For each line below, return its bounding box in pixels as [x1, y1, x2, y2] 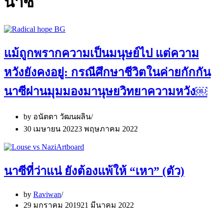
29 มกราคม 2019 [23, 200, 81, 209]
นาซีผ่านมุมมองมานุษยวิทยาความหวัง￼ [4, 85, 207, 98]
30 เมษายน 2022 [23, 124, 78, 133]
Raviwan [33, 190, 61, 198]
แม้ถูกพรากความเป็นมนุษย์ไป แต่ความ [4, 46, 199, 60]
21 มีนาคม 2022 [81, 200, 134, 209]
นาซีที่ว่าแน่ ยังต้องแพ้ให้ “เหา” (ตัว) [4, 164, 184, 177]
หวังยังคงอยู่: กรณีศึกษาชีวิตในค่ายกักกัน [4, 66, 211, 79]
